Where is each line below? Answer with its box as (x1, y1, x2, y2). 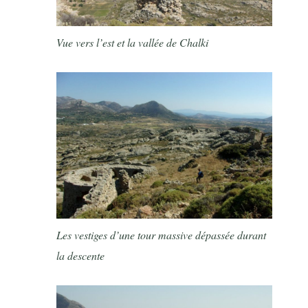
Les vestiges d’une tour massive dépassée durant (56, 228, 267, 243)
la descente (56, 248, 105, 263)
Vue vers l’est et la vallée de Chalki (56, 34, 209, 49)
